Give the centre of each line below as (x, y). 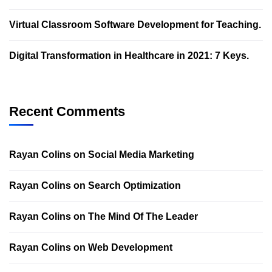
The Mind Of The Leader (143, 216)
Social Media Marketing (141, 155)
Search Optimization (134, 185)
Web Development (130, 247)
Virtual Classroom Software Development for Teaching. (135, 25)
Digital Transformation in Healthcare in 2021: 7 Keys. (129, 56)
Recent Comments (67, 111)
